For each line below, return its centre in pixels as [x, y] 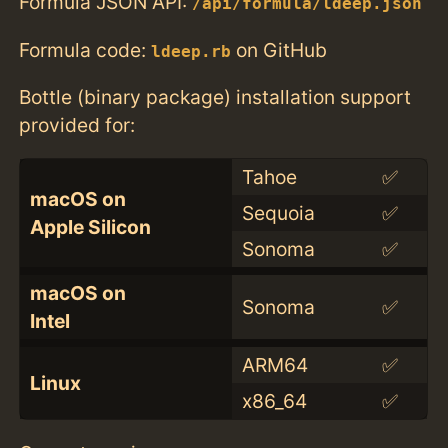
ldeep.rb [191, 51]
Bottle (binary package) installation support [215, 96]
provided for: [77, 124]
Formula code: [85, 49]
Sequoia [278, 212]
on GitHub [279, 49]
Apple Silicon [90, 226]
